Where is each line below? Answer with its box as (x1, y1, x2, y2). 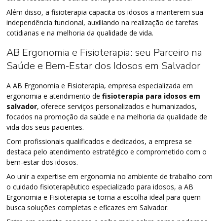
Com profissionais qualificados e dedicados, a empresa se (6, 136, 192, 146)
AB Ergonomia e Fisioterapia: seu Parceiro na (6, 45, 203, 59)
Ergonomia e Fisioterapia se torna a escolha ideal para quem (6, 192, 201, 202)
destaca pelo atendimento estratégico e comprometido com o (6, 147, 207, 156)
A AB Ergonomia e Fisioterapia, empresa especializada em (6, 80, 193, 90)
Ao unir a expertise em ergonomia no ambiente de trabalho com (6, 171, 213, 181)
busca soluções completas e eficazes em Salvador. (6, 202, 169, 212)
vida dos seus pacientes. (6, 122, 84, 132)
